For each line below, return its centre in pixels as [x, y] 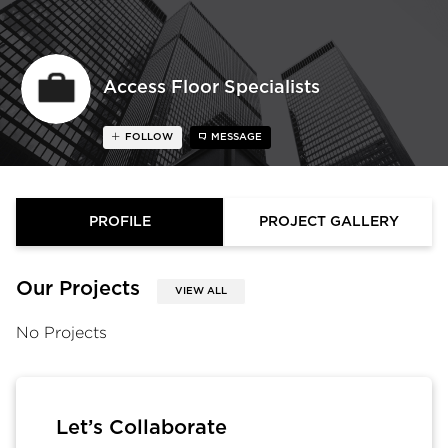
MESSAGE [235, 136]
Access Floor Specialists [211, 88]
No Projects [61, 332]
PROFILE [119, 221]
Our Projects [78, 288]
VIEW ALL [201, 290]
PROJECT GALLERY [328, 221]
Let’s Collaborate [141, 427]
